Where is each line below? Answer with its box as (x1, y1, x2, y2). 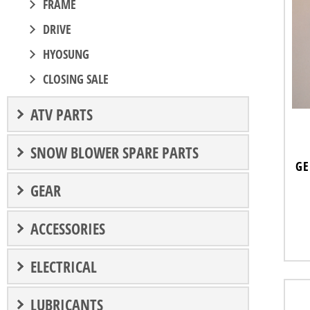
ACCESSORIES (30, 217, 105, 239)
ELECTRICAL (30, 255, 97, 277)
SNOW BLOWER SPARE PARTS (30, 141, 199, 163)
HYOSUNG (43, 45, 89, 62)
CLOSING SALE (43, 70, 109, 87)
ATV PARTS (30, 103, 93, 125)
